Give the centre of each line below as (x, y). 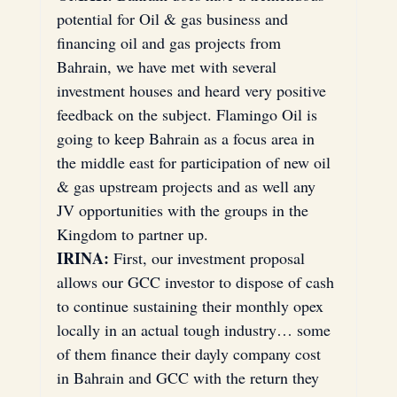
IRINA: (82, 257)
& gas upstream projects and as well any (188, 186)
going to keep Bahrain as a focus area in (187, 138)
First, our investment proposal (209, 257)
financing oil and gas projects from (171, 42)
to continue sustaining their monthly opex (192, 305)
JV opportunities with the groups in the (184, 210)
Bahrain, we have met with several (168, 66)
